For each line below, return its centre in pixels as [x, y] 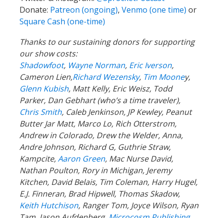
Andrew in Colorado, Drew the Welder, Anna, [101, 135]
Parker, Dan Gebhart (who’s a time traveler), [100, 100]
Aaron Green [82, 158]
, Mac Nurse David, [139, 158]
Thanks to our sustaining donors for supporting [107, 42]
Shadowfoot [42, 65]
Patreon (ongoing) [84, 9]
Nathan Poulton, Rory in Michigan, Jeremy [96, 170]
